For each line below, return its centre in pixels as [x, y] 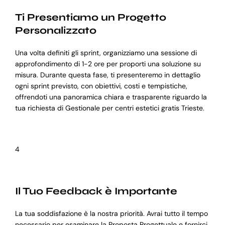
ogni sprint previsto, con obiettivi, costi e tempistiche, [101, 86]
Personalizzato [55, 31]
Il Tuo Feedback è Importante [96, 191]
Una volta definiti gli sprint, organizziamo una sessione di [106, 53]
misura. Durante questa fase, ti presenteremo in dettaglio [107, 75]
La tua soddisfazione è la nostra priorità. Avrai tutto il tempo [111, 214]
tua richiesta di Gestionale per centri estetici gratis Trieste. [109, 108]
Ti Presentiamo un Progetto [90, 18]
